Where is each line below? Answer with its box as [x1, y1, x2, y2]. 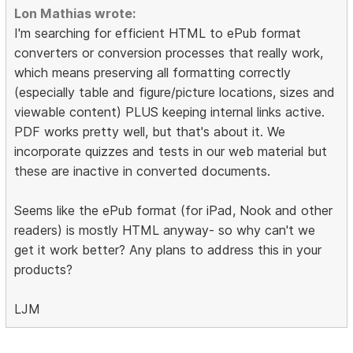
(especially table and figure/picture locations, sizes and [14, 84, 336, 101]
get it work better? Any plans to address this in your [14, 242, 322, 258]
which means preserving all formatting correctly [14, 65, 292, 81]
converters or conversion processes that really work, [14, 45, 324, 61]
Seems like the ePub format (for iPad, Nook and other [14, 203, 333, 219]
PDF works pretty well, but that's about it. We [14, 124, 286, 140]
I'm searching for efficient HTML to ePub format [14, 25, 302, 42]
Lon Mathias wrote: [14, 6, 136, 22]
